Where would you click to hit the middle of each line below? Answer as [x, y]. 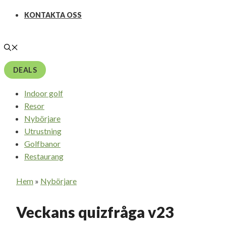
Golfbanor [42, 144]
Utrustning [43, 131]
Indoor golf [44, 93]
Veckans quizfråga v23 [95, 212]
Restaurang [44, 156]
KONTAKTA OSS [53, 15]
